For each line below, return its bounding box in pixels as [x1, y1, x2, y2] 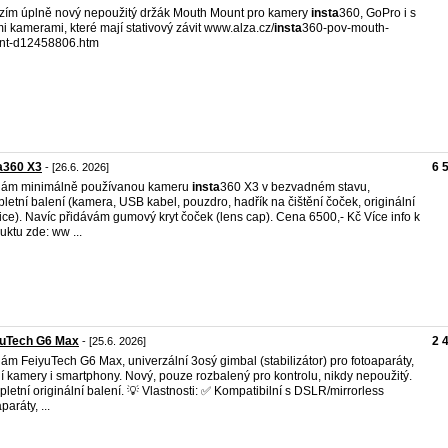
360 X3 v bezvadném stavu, [220, 180, 370, 194]
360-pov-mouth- [302, 21, 389, 35]
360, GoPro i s [339, 6, 416, 20]
